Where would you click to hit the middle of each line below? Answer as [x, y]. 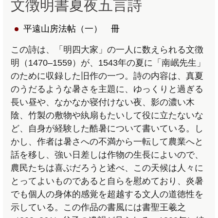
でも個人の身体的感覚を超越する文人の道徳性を [107, 194]
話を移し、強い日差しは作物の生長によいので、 [107, 155]
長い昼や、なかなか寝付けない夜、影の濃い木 [103, 102]
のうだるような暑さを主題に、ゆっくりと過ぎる [107, 89]
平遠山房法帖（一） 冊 [72, 29]
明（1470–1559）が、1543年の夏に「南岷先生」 [108, 63]
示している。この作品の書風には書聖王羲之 [99, 208]
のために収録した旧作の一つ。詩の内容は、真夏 [107, 76]
